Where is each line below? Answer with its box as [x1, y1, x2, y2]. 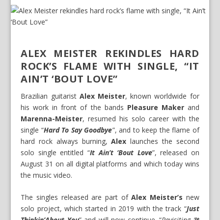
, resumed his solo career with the [82, 114, 199, 123]
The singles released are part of [21, 192, 132, 202]
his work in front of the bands [21, 103, 127, 112]
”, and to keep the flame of [112, 125, 199, 135]
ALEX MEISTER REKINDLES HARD [21, 47, 199, 60]
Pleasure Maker [127, 103, 184, 112]
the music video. [21, 170, 73, 180]
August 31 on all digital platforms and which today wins [21, 159, 199, 168]
